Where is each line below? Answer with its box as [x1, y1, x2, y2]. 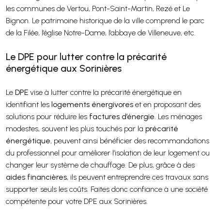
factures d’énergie [89, 112, 155, 122]
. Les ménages [155, 112, 202, 122]
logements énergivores [51, 100, 133, 109]
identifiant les [6, 100, 51, 109]
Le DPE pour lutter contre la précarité [6, 51, 167, 63]
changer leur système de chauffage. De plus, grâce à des [6, 160, 195, 170]
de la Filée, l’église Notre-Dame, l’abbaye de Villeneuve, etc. [6, 28, 196, 38]
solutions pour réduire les [6, 112, 89, 122]
